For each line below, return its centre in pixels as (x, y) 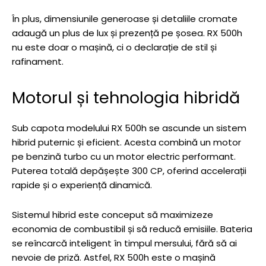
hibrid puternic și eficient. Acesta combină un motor (126, 142)
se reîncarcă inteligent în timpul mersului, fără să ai (124, 243)
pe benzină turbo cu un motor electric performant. (124, 157)
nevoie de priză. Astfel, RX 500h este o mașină (114, 258)
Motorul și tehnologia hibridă (126, 98)
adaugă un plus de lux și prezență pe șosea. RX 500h (127, 33)
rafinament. (38, 62)
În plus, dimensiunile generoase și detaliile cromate (125, 19)
